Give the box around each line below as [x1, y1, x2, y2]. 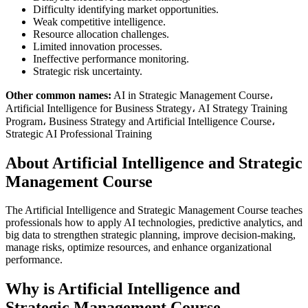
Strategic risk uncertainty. [33, 65, 142, 77]
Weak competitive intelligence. [33, 15, 166, 27]
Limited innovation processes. [33, 40, 162, 52]
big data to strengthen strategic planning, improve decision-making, [5, 229, 296, 241]
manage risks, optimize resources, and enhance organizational [5, 241, 272, 254]
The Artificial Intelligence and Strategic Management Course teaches [5, 204, 302, 217]
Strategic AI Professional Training [5, 127, 152, 140]
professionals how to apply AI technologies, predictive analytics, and [5, 217, 302, 229]
